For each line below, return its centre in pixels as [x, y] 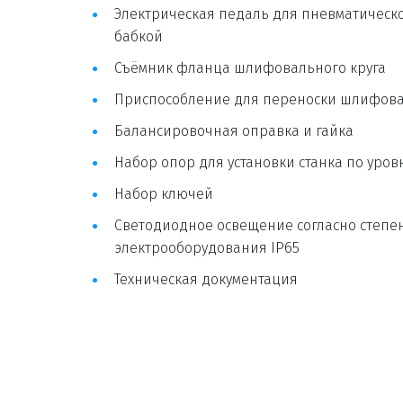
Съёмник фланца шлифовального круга [250, 68]
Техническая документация [206, 280]
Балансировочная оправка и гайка [234, 131]
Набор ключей [164, 194]
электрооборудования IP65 [207, 248]
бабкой [139, 37]
